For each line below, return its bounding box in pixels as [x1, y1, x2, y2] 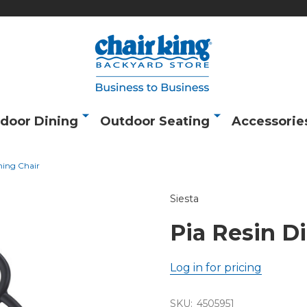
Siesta [170, 193, 199, 205]
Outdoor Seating [100, 114, 210, 129]
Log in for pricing [170, 261, 262, 274]
